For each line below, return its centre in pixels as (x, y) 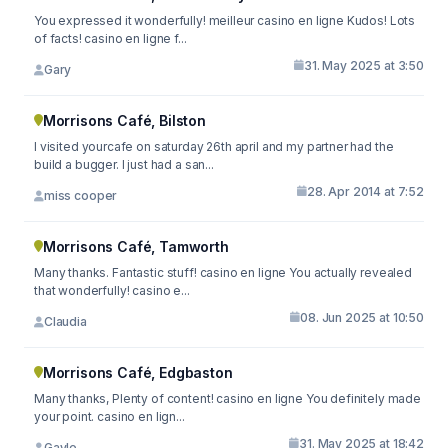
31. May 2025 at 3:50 (364, 65)
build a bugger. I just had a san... (124, 164)
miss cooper (80, 195)
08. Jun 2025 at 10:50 (362, 317)
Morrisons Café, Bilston (124, 120)
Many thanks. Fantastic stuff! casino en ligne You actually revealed (223, 272)
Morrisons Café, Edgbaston (137, 372)
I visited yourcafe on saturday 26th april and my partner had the (214, 146)
